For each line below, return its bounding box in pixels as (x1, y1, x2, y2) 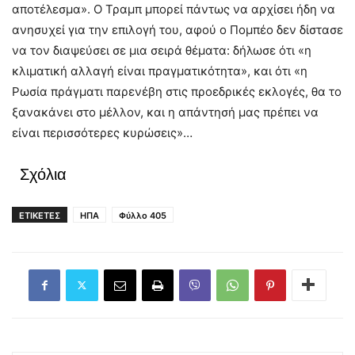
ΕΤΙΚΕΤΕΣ (19, 209, 60, 221)
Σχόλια (20, 165, 67, 183)
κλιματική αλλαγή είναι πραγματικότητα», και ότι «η (12, 63, 307, 78)
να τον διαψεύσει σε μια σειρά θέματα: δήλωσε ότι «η (12, 42, 311, 58)
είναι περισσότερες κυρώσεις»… (12, 124, 193, 140)
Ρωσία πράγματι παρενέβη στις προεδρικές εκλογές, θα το (12, 83, 342, 99)
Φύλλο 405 (119, 209, 166, 221)
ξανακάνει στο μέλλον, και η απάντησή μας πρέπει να (12, 104, 319, 120)
